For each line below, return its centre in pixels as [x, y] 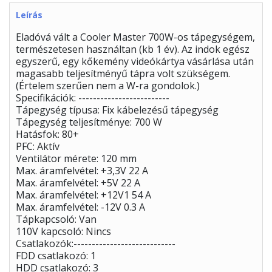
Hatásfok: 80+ [47, 134]
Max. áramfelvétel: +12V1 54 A [83, 195]
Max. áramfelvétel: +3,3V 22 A [82, 171]
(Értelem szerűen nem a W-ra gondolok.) [108, 86]
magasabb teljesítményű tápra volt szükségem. [123, 74]
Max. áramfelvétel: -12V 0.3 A [80, 207]
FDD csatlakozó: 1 [56, 256]
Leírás [29, 15]
